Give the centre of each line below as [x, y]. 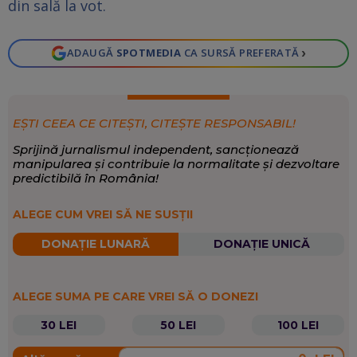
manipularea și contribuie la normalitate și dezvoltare [176, 163]
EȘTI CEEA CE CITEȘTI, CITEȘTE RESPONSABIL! [154, 123]
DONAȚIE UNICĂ [261, 244]
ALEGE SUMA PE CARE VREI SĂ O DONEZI [135, 296]
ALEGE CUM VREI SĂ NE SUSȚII [102, 214]
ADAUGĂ [91, 53]
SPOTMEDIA [149, 53]
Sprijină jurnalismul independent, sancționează [155, 149]
